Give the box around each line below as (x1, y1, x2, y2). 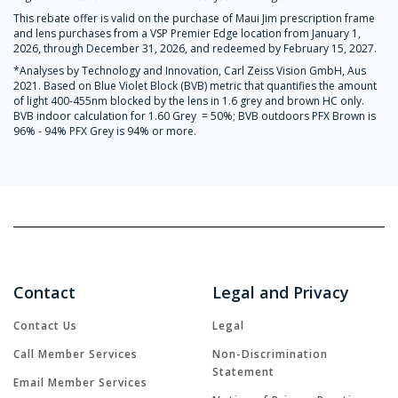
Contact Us (13, 318, 77, 334)
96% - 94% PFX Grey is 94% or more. (13, 123, 196, 139)
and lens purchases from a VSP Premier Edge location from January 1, (13, 26, 361, 42)
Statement (212, 364, 275, 380)
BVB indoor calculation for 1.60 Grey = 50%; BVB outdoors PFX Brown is (13, 108, 376, 124)
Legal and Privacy (212, 282, 349, 304)
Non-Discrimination (212, 346, 328, 362)
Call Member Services (13, 346, 138, 362)
